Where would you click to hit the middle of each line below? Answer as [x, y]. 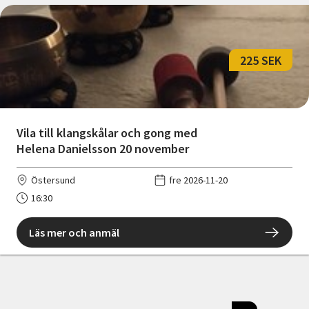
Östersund [53, 180]
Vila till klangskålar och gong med [107, 133]
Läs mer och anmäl [74, 233]
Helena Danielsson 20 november [103, 149]
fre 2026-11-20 [198, 180]
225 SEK [261, 60]
